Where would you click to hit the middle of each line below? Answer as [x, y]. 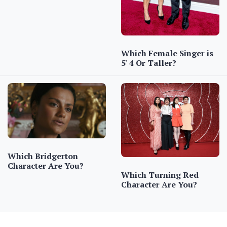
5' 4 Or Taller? [149, 63]
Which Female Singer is [167, 53]
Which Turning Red [160, 175]
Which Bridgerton [43, 156]
